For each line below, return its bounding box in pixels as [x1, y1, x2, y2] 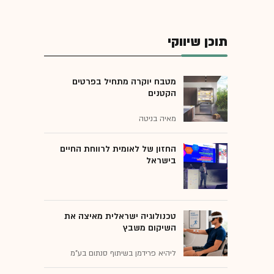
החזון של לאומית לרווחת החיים [60, 143, 176, 155]
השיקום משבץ [123, 221, 176, 234]
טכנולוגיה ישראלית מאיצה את [64, 210, 176, 222]
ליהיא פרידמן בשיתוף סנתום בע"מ [70, 248, 176, 258]
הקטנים [148, 87, 176, 99]
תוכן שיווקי [168, 32, 228, 51]
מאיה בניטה [139, 113, 176, 124]
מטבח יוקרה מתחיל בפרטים [72, 75, 176, 87]
